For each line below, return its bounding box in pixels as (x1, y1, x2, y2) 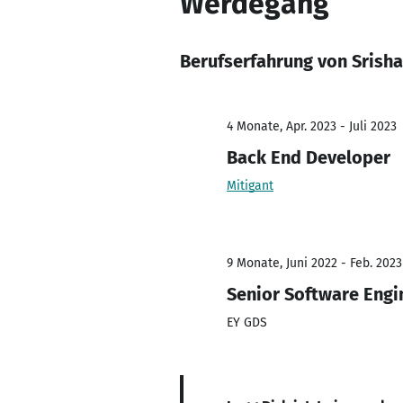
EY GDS (227, 315, 267, 330)
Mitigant (227, 178, 273, 193)
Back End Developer (227, 147, 390, 168)
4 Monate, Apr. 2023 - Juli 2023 (227, 119, 397, 134)
